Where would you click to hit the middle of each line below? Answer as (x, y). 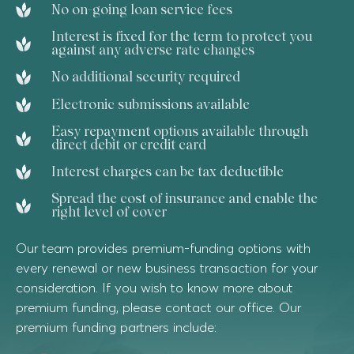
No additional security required (145, 77)
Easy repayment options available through (179, 131)
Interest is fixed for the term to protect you (181, 36)
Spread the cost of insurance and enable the (184, 198)
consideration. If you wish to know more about (154, 287)
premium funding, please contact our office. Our (158, 307)
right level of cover (109, 212)
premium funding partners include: (116, 327)
